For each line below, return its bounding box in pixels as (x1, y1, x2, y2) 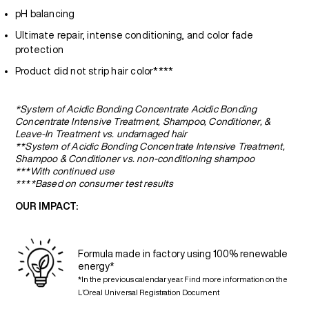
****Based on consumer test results (15, 179, 173, 188)
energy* (78, 261, 114, 271)
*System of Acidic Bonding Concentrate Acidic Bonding (15, 104, 257, 114)
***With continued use (15, 166, 115, 176)
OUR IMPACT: (15, 201, 79, 211)
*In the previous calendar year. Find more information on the (78, 275, 288, 283)
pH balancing (15, 9, 75, 19)
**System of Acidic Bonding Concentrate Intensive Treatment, (15, 141, 285, 151)
